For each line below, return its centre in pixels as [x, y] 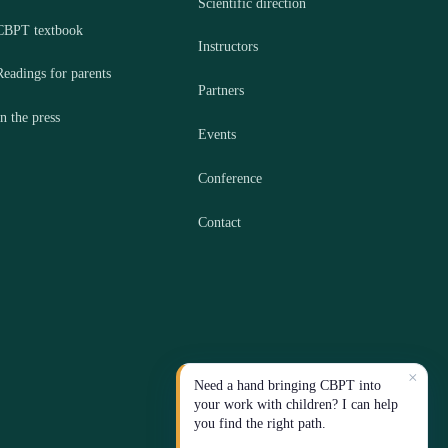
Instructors [228, 47]
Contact [220, 222]
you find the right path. [260, 423]
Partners [221, 91]
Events [217, 135]
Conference [230, 178]
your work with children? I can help [296, 404]
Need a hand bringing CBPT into [287, 385]
